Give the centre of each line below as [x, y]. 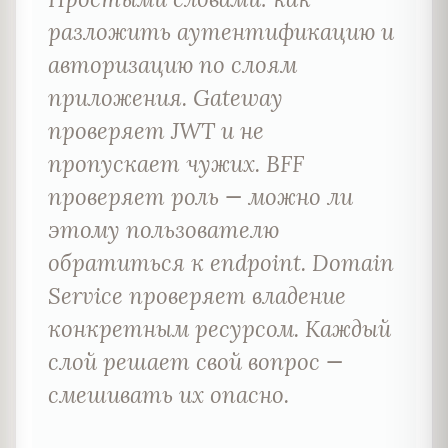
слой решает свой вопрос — [195, 361]
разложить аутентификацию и [221, 31]
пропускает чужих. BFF [176, 163]
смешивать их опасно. [168, 394]
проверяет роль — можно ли [200, 196]
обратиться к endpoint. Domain [221, 262]
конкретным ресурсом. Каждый [219, 328]
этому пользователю [163, 229]
